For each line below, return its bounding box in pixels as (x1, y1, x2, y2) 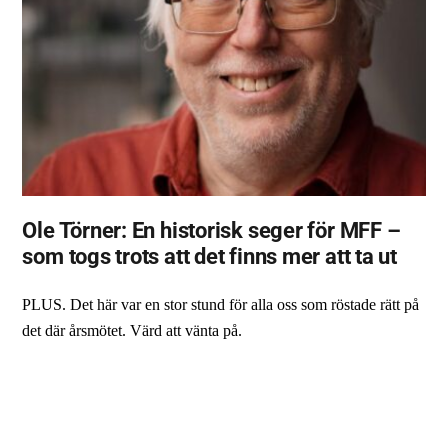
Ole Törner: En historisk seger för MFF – (22, 217, 401, 244)
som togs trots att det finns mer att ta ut (22, 243, 397, 270)
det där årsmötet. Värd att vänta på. (22, 321, 243, 339)
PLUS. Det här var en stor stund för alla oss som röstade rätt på (22, 295, 420, 313)
